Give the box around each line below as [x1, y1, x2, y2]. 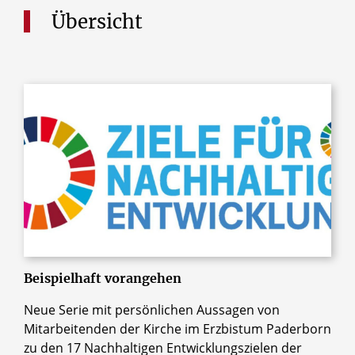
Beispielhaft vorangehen [24, 270, 181, 287]
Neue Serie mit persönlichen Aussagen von [24, 301, 280, 319]
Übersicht [52, 10, 143, 35]
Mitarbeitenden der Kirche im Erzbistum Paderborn [24, 320, 331, 338]
